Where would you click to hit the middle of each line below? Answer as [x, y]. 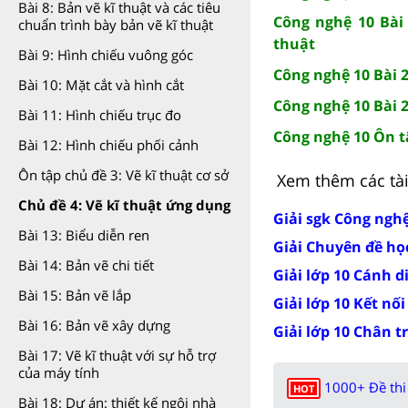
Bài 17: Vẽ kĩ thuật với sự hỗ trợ [117, 355]
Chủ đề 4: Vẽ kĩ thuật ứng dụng [124, 205]
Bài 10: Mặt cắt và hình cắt [101, 85]
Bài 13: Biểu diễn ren [84, 235]
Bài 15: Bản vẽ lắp [75, 295]
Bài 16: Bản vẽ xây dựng [94, 325]
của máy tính [59, 372]
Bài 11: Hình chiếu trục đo [100, 115]
